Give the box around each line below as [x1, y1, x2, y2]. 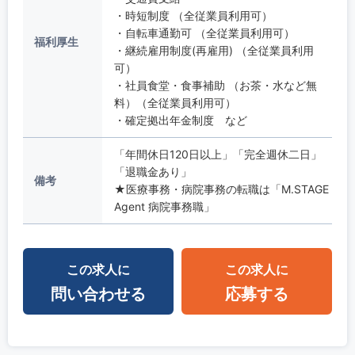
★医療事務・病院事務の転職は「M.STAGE [113, 181, 329, 196]
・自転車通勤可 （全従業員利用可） [113, 25, 295, 40]
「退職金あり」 [113, 164, 192, 178]
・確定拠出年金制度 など [113, 113, 247, 127]
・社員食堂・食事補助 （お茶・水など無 [113, 78, 317, 92]
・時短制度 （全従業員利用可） [113, 8, 273, 22]
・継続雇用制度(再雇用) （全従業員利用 [113, 43, 314, 57]
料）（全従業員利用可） [113, 95, 236, 109]
